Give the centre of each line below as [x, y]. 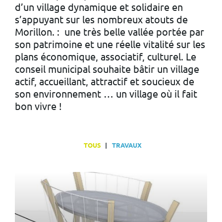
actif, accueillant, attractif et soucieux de [105, 81]
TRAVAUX [127, 145]
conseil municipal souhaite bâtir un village [107, 69]
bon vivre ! [38, 106]
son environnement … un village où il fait [106, 94]
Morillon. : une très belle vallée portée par [110, 32]
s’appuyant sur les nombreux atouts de [101, 19]
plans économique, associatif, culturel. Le [106, 56]
